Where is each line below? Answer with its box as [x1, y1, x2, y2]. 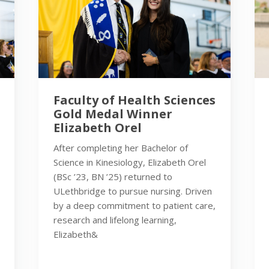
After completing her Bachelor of [53, 141, 188, 154]
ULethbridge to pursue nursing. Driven [53, 184, 212, 197]
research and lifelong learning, [53, 213, 177, 226]
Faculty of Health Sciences [53, 91, 216, 108]
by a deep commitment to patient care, [53, 199, 216, 211]
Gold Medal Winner [53, 105, 172, 122]
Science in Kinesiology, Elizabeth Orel [53, 156, 206, 168]
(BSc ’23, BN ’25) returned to [53, 170, 172, 183]
